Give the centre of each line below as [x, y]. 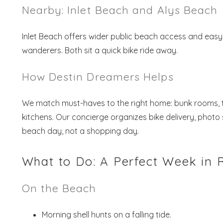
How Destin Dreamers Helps [98, 77]
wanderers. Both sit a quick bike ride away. [100, 51]
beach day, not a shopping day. [80, 131]
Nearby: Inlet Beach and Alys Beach [120, 10]
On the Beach [59, 188]
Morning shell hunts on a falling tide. [106, 215]
